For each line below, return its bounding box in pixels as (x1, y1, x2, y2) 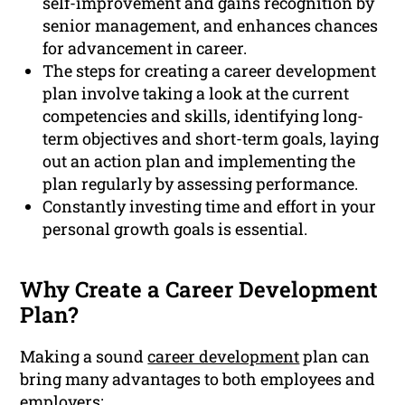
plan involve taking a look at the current (42, 81, 350, 104)
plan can (299, 344, 371, 367)
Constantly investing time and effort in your (42, 194, 377, 217)
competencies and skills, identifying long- (42, 104, 364, 127)
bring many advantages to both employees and (20, 367, 376, 390)
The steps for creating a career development (42, 59, 377, 81)
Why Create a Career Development (20, 274, 379, 304)
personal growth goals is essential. (42, 217, 308, 240)
